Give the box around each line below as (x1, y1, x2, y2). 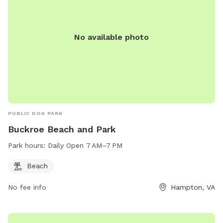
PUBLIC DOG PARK (8, 111, 63, 116)
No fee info (8, 183, 46, 192)
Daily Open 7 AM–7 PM (48, 141, 123, 150)
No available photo (74, 32, 149, 42)
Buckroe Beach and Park (8, 124, 116, 135)
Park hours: (8, 141, 48, 150)
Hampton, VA (171, 183, 215, 192)
